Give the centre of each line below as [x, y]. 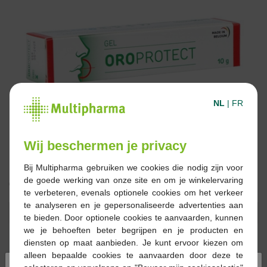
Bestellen [80, 213]
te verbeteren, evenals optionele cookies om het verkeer [133, 192]
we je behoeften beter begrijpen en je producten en [133, 230]
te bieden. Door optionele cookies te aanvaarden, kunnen [133, 217]
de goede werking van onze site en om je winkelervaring [133, 180]
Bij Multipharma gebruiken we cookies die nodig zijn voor [133, 167]
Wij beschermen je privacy [105, 145]
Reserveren [204, 212]
